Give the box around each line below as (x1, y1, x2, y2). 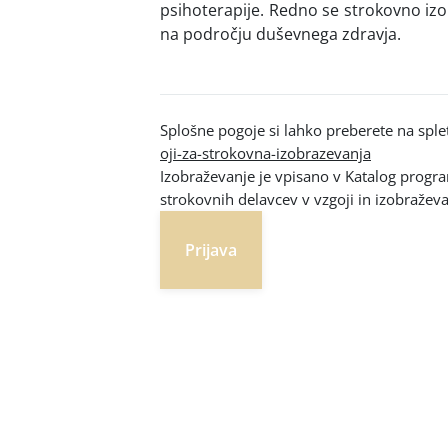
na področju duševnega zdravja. (160, 22, 401, 45)
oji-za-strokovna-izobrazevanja (160, 142, 371, 163)
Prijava (185, 238, 237, 261)
